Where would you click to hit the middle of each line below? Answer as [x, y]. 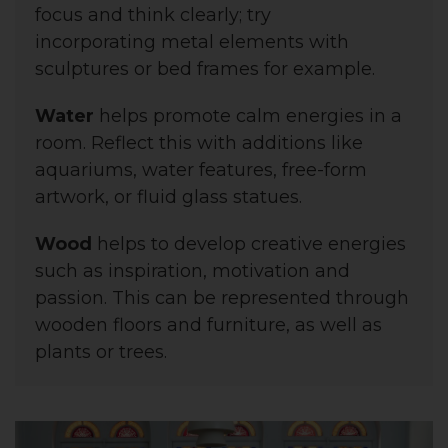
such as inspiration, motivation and [192, 271]
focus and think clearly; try [153, 15]
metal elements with [255, 42]
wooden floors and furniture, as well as [208, 325]
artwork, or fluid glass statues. [168, 197]
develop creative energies [290, 244]
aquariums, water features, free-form [201, 170]
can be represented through [282, 298]
